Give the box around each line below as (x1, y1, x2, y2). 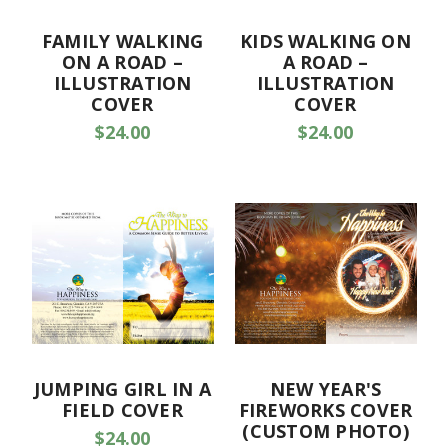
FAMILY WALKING (41, 28, 204, 53)
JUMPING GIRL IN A (33, 376, 212, 401)
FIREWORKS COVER (238, 397, 413, 422)
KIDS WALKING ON (240, 28, 411, 53)
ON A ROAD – (62, 49, 183, 74)
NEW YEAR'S (269, 376, 382, 401)
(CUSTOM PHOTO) (242, 418, 409, 443)
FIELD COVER (62, 397, 183, 422)
